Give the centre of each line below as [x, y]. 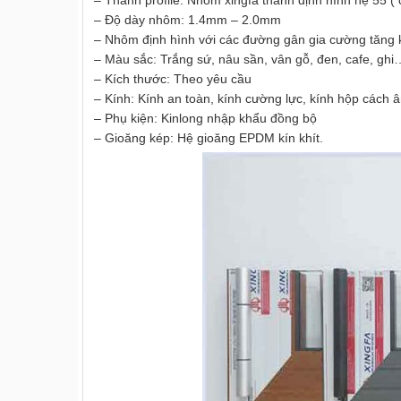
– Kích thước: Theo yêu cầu [173, 79]
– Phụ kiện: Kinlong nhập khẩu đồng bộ [205, 119]
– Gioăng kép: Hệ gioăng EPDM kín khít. [209, 138]
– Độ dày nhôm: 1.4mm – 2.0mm [188, 20]
